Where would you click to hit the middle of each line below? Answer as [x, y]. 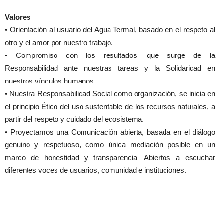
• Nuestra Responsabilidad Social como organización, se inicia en [110, 94]
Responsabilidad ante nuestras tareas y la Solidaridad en [110, 68]
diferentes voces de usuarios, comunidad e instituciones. [96, 170]
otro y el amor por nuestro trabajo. [59, 43]
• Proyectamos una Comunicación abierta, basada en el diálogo [110, 132]
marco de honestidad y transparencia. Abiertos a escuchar [110, 158]
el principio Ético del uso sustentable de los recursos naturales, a [110, 107]
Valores [18, 17]
